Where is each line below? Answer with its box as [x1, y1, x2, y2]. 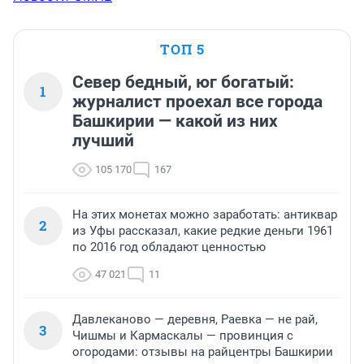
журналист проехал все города [72, 92, 323, 112]
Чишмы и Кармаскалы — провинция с [72, 328, 293, 344]
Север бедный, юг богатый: [72, 72, 294, 93]
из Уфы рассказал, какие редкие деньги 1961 [72, 223, 333, 239]
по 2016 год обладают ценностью [72, 240, 266, 255]
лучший [72, 131, 134, 151]
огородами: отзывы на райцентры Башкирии [72, 344, 333, 360]
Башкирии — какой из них [72, 111, 278, 132]
